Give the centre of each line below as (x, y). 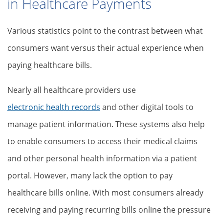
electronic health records (54, 107)
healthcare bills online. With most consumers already (105, 193)
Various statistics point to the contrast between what (105, 31)
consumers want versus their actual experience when (106, 48)
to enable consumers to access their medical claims (102, 141)
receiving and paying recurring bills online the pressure (109, 210)
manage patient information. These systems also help (106, 124)
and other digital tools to (147, 107)
